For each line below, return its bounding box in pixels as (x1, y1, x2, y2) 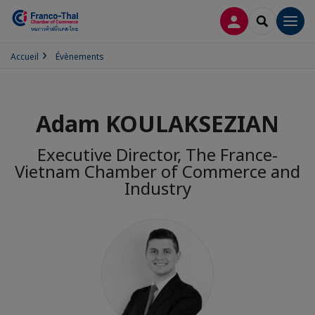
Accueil (11, 51, 39, 63)
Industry (124, 176, 191, 200)
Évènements (56, 51, 104, 63)
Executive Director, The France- (37, 143, 278, 166)
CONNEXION (233, 13, 295, 27)
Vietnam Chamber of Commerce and (15, 160, 300, 183)
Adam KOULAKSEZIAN (36, 108, 279, 139)
